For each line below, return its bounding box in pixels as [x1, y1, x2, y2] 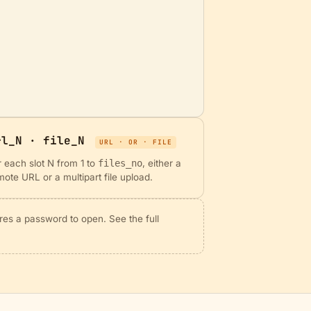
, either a [142, 158, 182, 169]
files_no [98, 158, 143, 169]
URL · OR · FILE [99, 137, 172, 146]
